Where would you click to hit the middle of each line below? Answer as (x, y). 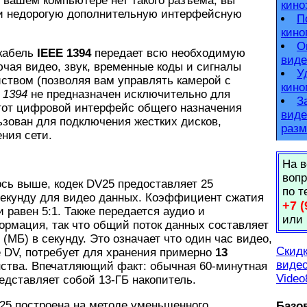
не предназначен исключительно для (129, 94)
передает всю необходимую (168, 53)
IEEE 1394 (64, 53)
